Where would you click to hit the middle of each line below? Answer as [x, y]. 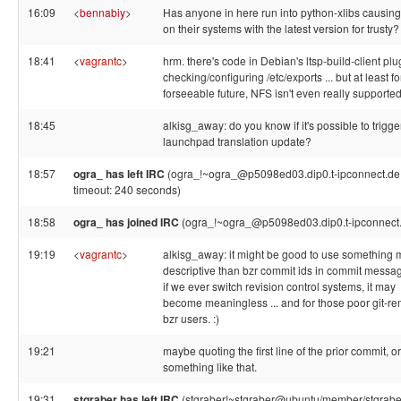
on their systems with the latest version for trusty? [281, 28]
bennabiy [102, 12]
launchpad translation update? [237, 141]
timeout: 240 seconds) [127, 189]
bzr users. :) [191, 318]
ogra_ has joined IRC [126, 222]
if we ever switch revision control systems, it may [279, 286]
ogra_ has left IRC [119, 174]
